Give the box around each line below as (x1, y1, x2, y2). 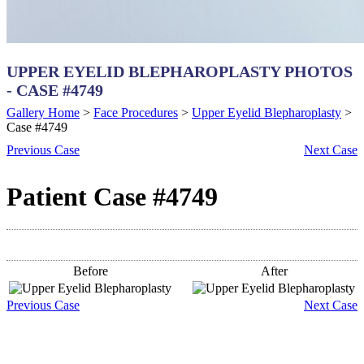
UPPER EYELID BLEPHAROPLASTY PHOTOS (6, 63, 353, 80)
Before (72, 264, 108, 279)
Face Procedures (93, 106, 178, 119)
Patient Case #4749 (6, 182, 218, 211)
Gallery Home (6, 106, 80, 119)
